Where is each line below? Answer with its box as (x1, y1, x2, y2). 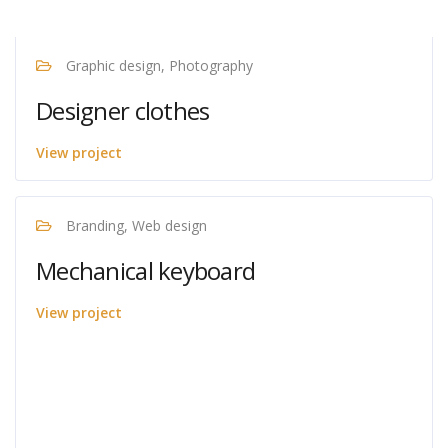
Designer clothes (36, 94, 210, 127)
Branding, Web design (62, 216, 207, 235)
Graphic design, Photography (62, 56, 253, 75)
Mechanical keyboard (36, 254, 256, 287)
